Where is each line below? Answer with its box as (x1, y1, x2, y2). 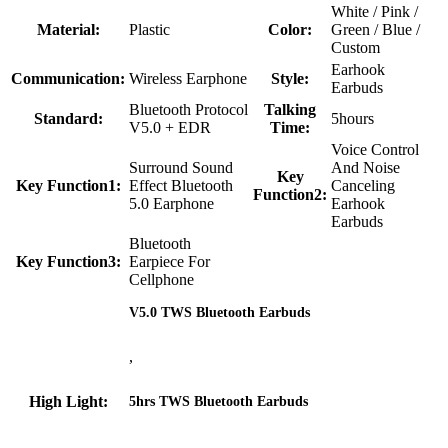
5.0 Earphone (129, 194, 214, 212)
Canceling (331, 176, 395, 194)
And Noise (331, 158, 400, 176)
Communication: (11, 69, 125, 87)
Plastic (129, 20, 170, 38)
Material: (36, 20, 100, 38)
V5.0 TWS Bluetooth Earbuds (129, 304, 310, 320)
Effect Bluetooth (129, 176, 233, 194)
